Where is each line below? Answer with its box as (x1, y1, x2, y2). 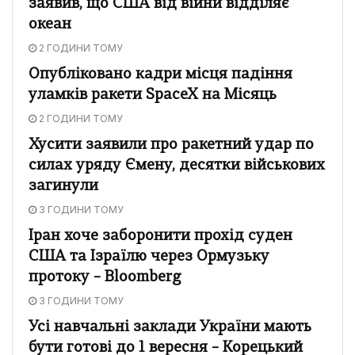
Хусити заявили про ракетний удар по (29, 137, 314, 153)
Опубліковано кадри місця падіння (29, 67, 292, 82)
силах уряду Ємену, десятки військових (29, 158, 325, 174)
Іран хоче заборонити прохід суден (29, 228, 292, 244)
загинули (29, 178, 98, 194)
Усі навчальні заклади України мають (29, 319, 311, 335)
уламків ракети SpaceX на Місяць (29, 87, 277, 103)
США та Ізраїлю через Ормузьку (29, 249, 269, 265)
